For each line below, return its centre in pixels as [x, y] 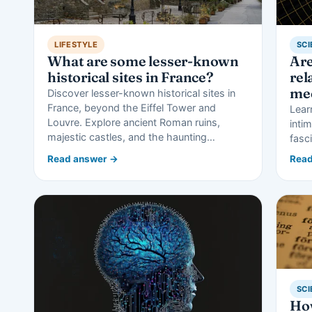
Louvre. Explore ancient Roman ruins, [134, 122]
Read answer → [83, 159]
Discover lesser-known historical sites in [142, 93]
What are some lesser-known [143, 61]
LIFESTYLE [76, 44]
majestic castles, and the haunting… [132, 136]
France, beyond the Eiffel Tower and [132, 107]
